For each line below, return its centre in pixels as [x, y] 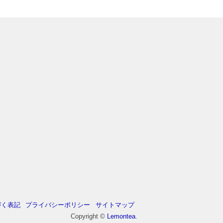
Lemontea [121, 216]
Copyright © [89, 216]
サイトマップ [115, 205]
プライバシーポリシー [58, 205]
